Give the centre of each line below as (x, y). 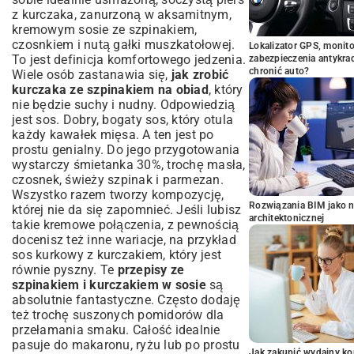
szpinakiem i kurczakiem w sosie (109, 285)
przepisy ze (151, 270)
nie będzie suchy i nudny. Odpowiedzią (124, 105)
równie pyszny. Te (65, 270)
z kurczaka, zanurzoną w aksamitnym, (122, 15)
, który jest (192, 255)
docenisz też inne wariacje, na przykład (124, 240)
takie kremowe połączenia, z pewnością (126, 225)
